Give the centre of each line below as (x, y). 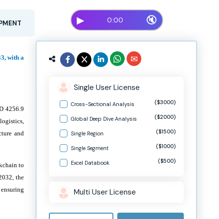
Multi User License (105, 192)
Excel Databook (90, 163)
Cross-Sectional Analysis (103, 104)
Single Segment (90, 148)
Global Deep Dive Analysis (104, 119)
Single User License (107, 87)
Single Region (87, 133)
